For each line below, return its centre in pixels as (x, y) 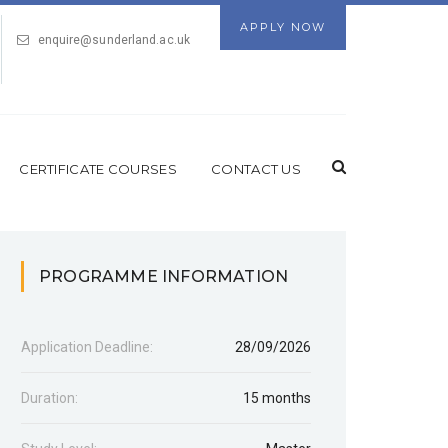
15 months (277, 398)
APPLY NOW (283, 27)
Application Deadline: (87, 347)
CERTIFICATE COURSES (98, 169)
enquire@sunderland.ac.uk (113, 40)
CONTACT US (256, 169)
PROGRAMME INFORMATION (164, 277)
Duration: (49, 398)
